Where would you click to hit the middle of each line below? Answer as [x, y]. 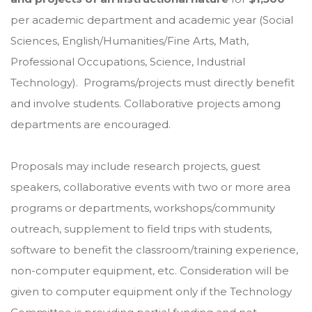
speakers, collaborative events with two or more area [150, 187]
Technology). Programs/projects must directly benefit [153, 83]
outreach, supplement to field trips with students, [141, 229]
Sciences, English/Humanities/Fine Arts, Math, [130, 41]
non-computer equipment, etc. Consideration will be [150, 271]
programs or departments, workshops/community [143, 208]
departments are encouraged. [92, 124]
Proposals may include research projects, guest [135, 166]
